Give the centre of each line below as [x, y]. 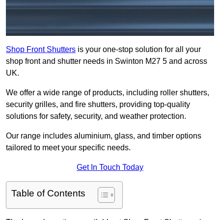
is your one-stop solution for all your [138, 50]
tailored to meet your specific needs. [68, 148]
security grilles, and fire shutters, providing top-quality [98, 105]
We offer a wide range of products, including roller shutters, [108, 93]
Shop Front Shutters [41, 50]
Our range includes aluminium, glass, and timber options [104, 136]
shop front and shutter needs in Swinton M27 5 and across [107, 61]
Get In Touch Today [110, 167]
